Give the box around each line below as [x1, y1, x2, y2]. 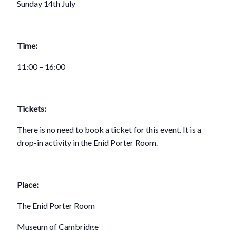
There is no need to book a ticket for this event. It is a [17, 125, 202, 135]
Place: [17, 180, 39, 190]
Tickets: [17, 104, 47, 114]
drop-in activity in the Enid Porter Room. [17, 138, 158, 148]
